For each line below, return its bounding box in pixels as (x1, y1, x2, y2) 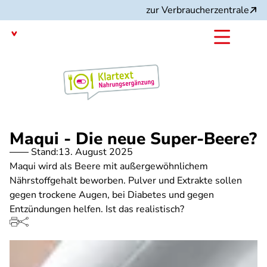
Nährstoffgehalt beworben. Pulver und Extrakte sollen (10, 174, 242, 187)
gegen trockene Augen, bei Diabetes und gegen (10, 188, 214, 201)
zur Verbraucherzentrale (146, 4, 249, 17)
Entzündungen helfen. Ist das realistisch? (10, 203, 184, 216)
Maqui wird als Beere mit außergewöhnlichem (10, 160, 208, 173)
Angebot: (10, 72, 49, 85)
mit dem (10, 57, 45, 71)
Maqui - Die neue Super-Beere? (10, 128, 257, 150)
